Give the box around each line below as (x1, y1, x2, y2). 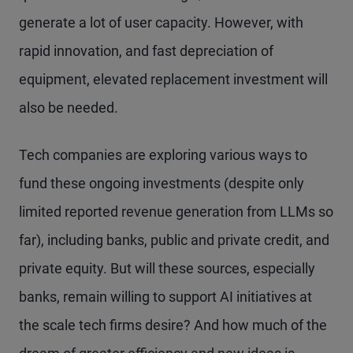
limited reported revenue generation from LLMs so (19, 203, 333, 220)
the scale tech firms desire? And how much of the (19, 317, 327, 333)
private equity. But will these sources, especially (19, 260, 315, 277)
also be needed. (19, 99, 118, 116)
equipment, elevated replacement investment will (19, 71, 328, 87)
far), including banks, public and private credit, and (19, 232, 329, 248)
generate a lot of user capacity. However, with (19, 14, 303, 31)
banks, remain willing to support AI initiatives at (19, 288, 312, 305)
